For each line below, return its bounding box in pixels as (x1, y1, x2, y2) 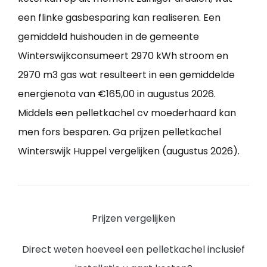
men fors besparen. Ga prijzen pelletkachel (18, 125, 221, 139)
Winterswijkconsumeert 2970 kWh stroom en (18, 49, 228, 63)
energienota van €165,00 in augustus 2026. (18, 87, 216, 101)
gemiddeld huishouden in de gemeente (18, 30, 199, 44)
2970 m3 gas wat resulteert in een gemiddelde (18, 68, 235, 82)
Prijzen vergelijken (92, 212, 175, 226)
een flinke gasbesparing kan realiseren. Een (18, 11, 221, 25)
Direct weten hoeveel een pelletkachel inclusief (22, 243, 245, 257)
